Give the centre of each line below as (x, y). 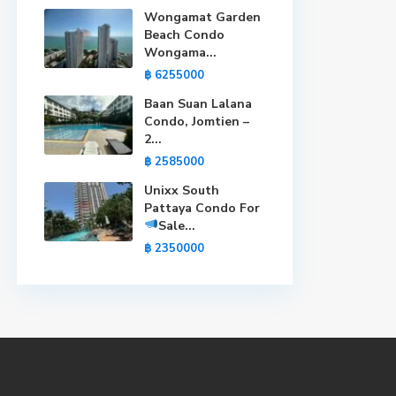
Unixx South (182, 191)
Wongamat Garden (202, 18)
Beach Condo (184, 35)
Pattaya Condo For (202, 209)
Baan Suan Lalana (198, 104)
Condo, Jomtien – (197, 122)
